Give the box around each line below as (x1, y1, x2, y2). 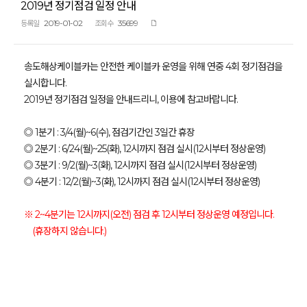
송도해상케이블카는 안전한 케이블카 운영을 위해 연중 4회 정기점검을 (24, 60, 282, 73)
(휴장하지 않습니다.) (24, 225, 106, 237)
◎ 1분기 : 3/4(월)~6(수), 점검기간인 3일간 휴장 (24, 126, 195, 138)
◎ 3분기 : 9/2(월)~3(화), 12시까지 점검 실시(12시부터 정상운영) (24, 159, 256, 171)
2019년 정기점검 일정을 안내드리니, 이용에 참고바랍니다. (24, 93, 238, 106)
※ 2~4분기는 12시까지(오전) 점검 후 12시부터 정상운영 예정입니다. (24, 208, 274, 221)
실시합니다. (24, 77, 66, 89)
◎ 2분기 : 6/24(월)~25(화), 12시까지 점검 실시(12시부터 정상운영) (24, 143, 265, 155)
